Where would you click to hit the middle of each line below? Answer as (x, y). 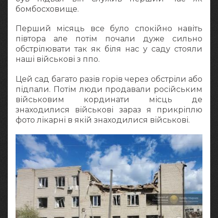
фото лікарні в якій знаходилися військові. (103, 120)
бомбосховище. (47, 9)
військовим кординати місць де (109, 99)
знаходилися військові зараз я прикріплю (109, 109)
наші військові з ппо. (58, 59)
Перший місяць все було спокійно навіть (109, 29)
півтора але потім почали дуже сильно (109, 39)
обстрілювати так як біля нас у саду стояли (109, 49)
